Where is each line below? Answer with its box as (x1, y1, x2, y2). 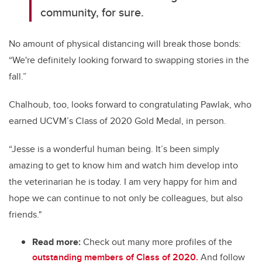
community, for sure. (40, 4, 144, 21)
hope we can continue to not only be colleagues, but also (9, 191, 243, 205)
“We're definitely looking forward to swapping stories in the (9, 53, 249, 67)
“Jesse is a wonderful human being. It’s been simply (9, 142, 219, 156)
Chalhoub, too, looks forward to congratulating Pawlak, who (9, 98, 251, 112)
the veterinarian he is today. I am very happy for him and (9, 175, 237, 189)
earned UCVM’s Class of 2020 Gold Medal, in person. (9, 114, 226, 128)
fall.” (9, 70, 26, 84)
